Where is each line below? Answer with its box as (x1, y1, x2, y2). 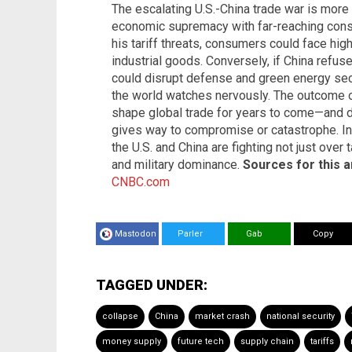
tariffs (310, 336, 334, 347)
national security (266, 311, 335, 322)
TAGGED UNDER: (96, 277, 207, 294)
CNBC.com (112, 174, 170, 190)
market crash (195, 311, 250, 322)
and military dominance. (112, 157, 243, 173)
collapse (102, 311, 138, 322)
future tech (178, 336, 224, 347)
